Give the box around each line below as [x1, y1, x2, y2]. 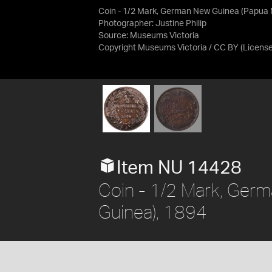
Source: [98, 32, 130, 40]
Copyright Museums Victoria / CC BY [98, 44, 239, 52]
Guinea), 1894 [98, 200, 207, 222]
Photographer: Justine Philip [98, 19, 206, 28]
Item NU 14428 [117, 158, 242, 177]
